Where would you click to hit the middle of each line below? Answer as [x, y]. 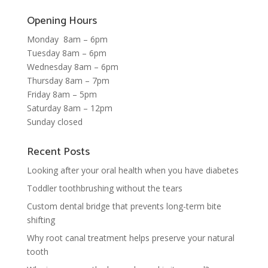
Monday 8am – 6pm [67, 39]
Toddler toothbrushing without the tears [104, 188]
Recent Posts [58, 152]
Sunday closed [54, 122]
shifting [41, 220]
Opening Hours [62, 21]
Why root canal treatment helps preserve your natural [130, 238]
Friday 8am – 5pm [62, 95]
